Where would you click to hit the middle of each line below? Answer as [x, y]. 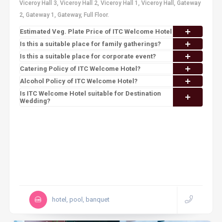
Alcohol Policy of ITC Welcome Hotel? [79, 81]
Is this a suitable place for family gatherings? [90, 44]
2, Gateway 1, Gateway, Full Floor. [64, 15]
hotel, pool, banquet [81, 199]
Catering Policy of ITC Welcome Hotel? [80, 69]
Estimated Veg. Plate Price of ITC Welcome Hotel [96, 31]
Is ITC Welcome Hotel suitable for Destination [90, 93]
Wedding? [35, 101]
